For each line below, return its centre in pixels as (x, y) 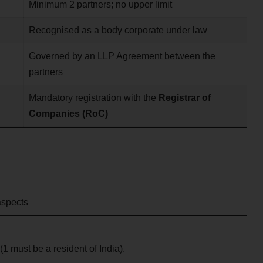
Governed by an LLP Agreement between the (122, 56)
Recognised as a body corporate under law (118, 31)
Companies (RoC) (68, 114)
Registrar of (184, 98)
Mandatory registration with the (93, 98)
